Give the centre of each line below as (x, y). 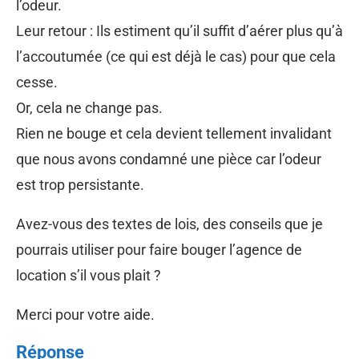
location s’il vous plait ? (89, 275)
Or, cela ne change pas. (89, 107)
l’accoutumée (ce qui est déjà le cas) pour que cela (176, 56)
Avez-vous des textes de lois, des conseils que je (169, 224)
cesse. (37, 82)
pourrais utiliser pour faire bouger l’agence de (159, 249)
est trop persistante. (80, 184)
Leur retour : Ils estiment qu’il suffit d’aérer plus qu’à (179, 30)
